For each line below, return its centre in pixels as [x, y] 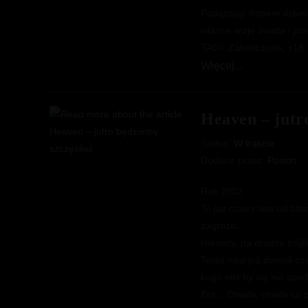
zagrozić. [220, 225]
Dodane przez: [234, 160]
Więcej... [222, 66]
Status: [217, 143]
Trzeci [255, 81]
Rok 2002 [222, 191]
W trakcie [254, 143]
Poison [282, 160]
